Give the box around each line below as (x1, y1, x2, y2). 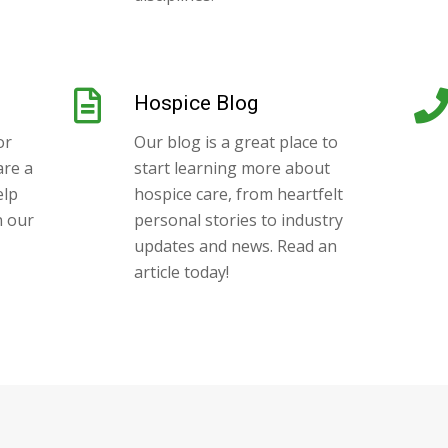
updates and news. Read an (134, 234, 337, 257)
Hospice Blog (134, 90, 258, 115)
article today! (134, 260, 229, 283)
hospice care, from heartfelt (134, 182, 343, 205)
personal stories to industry (134, 208, 343, 231)
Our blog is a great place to (134, 130, 338, 153)
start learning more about (134, 156, 330, 179)
